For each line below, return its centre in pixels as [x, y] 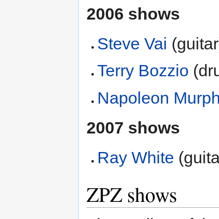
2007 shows [133, 127]
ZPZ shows [132, 194]
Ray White [136, 157]
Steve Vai [132, 43]
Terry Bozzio [143, 71]
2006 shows [133, 13]
